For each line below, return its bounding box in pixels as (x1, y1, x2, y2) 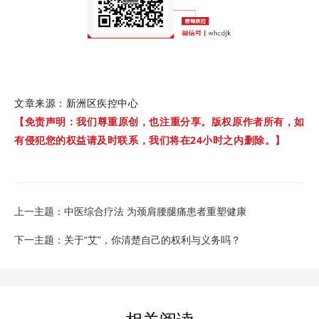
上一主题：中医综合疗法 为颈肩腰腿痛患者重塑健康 (14, 205, 246, 217)
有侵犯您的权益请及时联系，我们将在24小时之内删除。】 (14, 132, 286, 147)
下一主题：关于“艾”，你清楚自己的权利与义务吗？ (14, 234, 241, 246)
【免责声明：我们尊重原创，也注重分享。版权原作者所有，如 (14, 114, 305, 128)
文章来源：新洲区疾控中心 (14, 95, 139, 110)
